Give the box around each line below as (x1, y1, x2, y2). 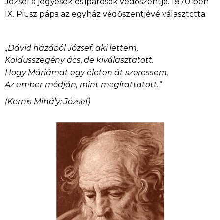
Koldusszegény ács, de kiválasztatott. (5, 55, 154, 65)
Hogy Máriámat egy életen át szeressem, (5, 67, 168, 77)
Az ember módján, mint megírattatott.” (5, 80, 162, 89)
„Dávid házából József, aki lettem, (5, 43, 138, 53)
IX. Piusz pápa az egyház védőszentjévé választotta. (5, 9, 207, 19)
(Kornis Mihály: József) (5, 97, 90, 107)
